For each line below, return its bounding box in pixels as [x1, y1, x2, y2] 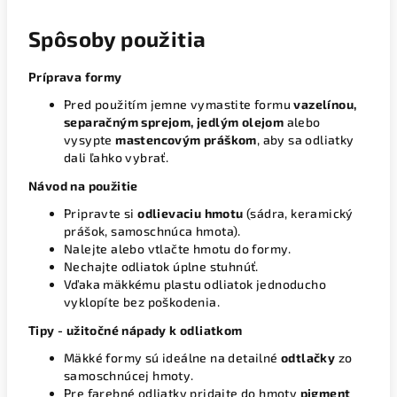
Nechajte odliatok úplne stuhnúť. [64, 259, 259, 274]
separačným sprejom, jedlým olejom [64, 114, 284, 129]
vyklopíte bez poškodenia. [64, 294, 220, 309]
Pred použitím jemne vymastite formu [64, 97, 294, 112]
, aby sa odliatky [256, 132, 354, 147]
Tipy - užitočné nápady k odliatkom [28, 323, 243, 338]
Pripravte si [64, 206, 138, 221]
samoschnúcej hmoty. [64, 368, 194, 383]
